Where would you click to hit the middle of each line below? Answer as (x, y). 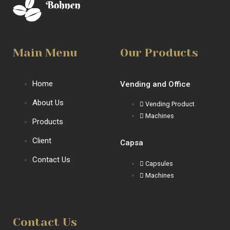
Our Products (159, 53)
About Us (48, 102)
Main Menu (45, 53)
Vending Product (170, 104)
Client (42, 140)
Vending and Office (155, 84)
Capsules (159, 163)
